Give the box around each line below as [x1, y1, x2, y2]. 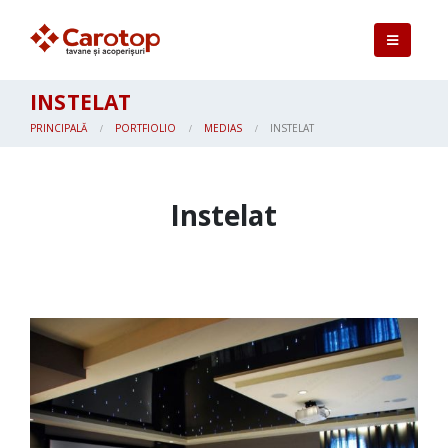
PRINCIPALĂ [30, 121, 87, 135]
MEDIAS [204, 121, 242, 135]
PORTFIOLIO [115, 121, 176, 135]
